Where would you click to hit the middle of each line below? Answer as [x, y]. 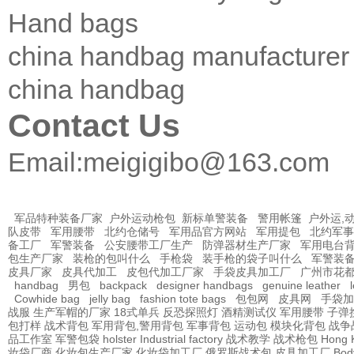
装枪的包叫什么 [111, 259]
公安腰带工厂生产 [149, 245]
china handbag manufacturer [179, 56]
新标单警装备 [215, 218]
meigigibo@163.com [206, 162]
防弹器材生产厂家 [247, 245]
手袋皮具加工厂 [252, 272]
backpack [123, 286]
